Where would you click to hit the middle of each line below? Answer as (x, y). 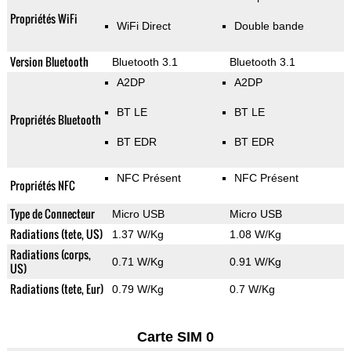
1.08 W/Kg (255, 235)
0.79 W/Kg (138, 289)
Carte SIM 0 (175, 337)
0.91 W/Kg (255, 262)
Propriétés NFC (42, 186)
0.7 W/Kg (252, 289)
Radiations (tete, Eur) (56, 289)
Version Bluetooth (49, 62)
